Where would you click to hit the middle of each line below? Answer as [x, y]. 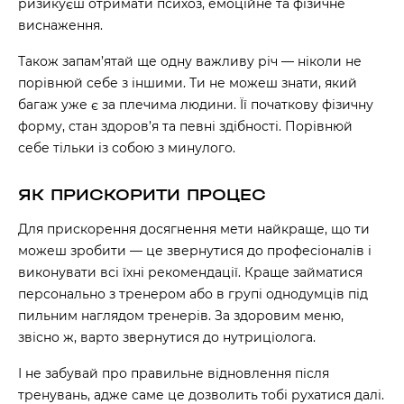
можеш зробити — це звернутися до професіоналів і [195, 251]
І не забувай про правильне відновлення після [174, 373]
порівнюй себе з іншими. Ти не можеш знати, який [188, 83]
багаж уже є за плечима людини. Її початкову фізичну [196, 105]
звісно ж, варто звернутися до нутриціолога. [167, 337]
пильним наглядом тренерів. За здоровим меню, [181, 316]
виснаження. [60, 25]
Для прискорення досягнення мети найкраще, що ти [194, 229]
